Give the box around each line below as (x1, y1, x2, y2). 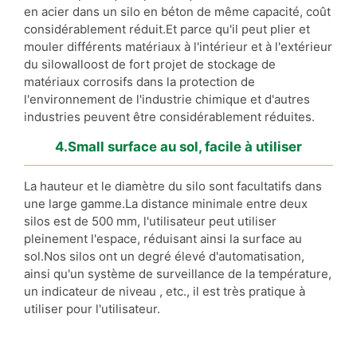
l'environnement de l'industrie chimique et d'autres (24, 91, 310, 107)
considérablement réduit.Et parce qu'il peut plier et (24, 21, 310, 37)
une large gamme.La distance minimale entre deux (24, 195, 308, 211)
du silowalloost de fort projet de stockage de (24, 56, 276, 72)
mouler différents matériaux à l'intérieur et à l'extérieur (24, 38, 332, 54)
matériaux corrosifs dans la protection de (24, 73, 255, 89)
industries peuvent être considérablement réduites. (24, 108, 315, 124)
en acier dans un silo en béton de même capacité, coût (24, 3, 331, 19)
